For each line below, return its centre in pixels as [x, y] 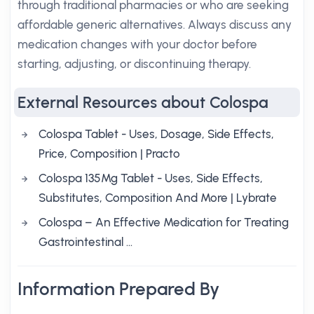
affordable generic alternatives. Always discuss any [155, 25]
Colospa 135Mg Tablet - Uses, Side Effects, [151, 178]
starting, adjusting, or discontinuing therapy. [134, 64]
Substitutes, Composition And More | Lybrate [158, 198]
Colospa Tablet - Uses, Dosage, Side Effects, [156, 134]
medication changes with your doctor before [137, 44]
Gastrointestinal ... [86, 242]
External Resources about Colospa [143, 102]
